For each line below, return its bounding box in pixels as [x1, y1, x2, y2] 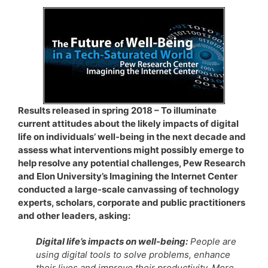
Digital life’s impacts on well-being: [36, 235, 188, 247]
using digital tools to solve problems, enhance [36, 248, 230, 260]
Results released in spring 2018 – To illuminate [18, 104, 217, 116]
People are [188, 235, 236, 247]
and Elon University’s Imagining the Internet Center [18, 170, 237, 182]
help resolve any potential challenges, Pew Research [18, 157, 245, 169]
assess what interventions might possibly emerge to [18, 144, 244, 156]
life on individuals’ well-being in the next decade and [18, 130, 246, 142]
